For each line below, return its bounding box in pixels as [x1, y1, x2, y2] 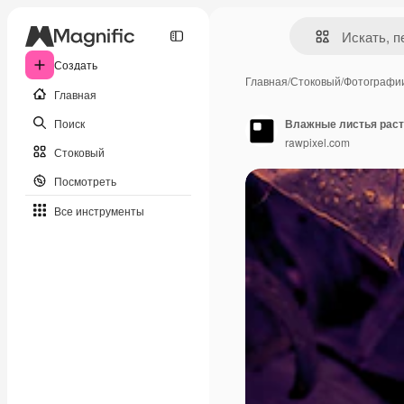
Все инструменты [54, 202, 144, 218]
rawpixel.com [285, 133, 350, 150]
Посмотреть [54, 172, 116, 188]
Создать [54, 57, 97, 72]
